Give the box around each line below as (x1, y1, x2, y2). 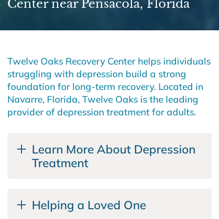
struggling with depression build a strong (7, 67, 186, 80)
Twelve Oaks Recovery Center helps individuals (7, 55, 211, 67)
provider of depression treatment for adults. (7, 106, 196, 118)
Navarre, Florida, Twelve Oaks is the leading (7, 93, 198, 105)
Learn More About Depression (32, 141, 196, 156)
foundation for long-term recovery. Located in (7, 80, 203, 92)
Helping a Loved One (32, 197, 146, 213)
